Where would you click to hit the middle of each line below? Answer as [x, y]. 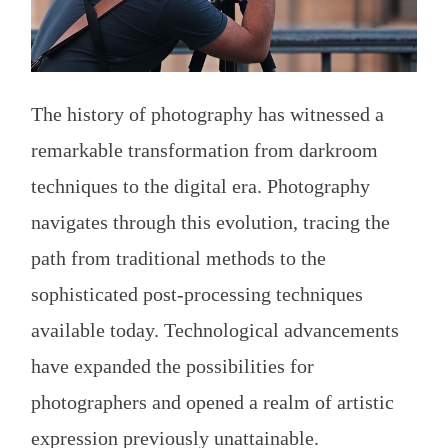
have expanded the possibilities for [172, 365]
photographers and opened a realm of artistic [212, 401]
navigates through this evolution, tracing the [210, 221]
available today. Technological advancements [215, 329]
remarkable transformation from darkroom [204, 149]
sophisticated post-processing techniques [197, 293]
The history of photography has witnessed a [207, 113]
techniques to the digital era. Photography [200, 185]
